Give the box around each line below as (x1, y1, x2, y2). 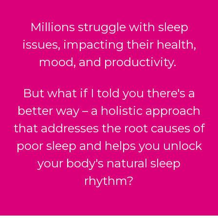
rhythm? (84, 173, 134, 188)
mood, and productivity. (39, 54, 179, 69)
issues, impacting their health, (22, 37, 196, 52)
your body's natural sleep (37, 156, 181, 170)
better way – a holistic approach (18, 103, 200, 118)
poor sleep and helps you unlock (16, 138, 202, 153)
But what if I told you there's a (23, 86, 195, 100)
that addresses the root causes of (13, 121, 205, 135)
